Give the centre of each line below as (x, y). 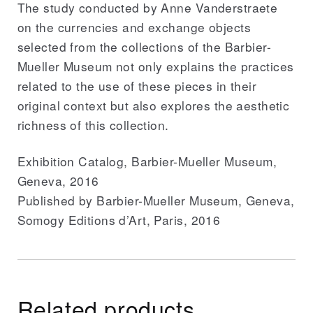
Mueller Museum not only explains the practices (155, 66)
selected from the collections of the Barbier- (144, 46)
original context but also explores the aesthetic (153, 105)
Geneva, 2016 (58, 181)
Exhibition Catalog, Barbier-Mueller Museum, (147, 161)
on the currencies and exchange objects (134, 27)
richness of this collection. (93, 124)
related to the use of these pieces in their (137, 85)
